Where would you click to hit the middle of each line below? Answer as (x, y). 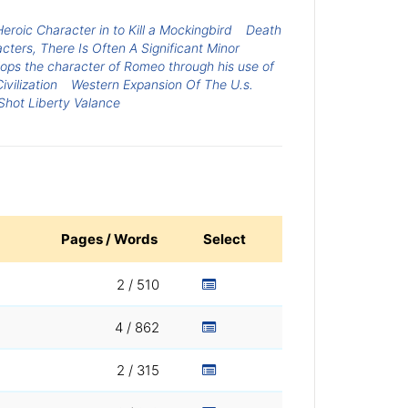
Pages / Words (109, 240)
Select (224, 240)
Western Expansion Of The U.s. (162, 84)
